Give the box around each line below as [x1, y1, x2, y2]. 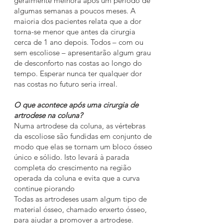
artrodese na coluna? [14, 111, 83, 120]
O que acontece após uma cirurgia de [14, 100, 138, 110]
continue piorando [14, 184, 75, 193]
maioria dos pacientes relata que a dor [14, 16, 141, 26]
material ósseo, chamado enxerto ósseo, [14, 205, 147, 214]
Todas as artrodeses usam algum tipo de [14, 194, 147, 204]
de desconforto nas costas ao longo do [14, 58, 142, 68]
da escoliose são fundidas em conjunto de [14, 131, 152, 141]
